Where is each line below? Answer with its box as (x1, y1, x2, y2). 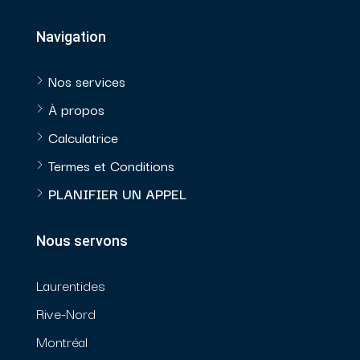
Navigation (36, 28, 106, 46)
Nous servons (36, 232, 128, 250)
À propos (48, 98, 104, 121)
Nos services (48, 70, 125, 92)
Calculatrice (48, 126, 118, 149)
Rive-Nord (36, 302, 96, 325)
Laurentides (36, 274, 105, 297)
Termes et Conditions (48, 154, 174, 177)
